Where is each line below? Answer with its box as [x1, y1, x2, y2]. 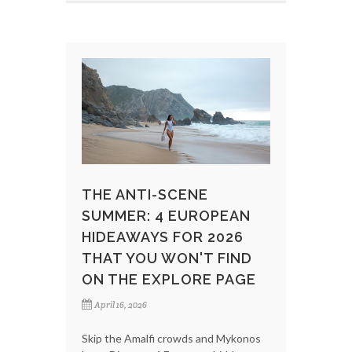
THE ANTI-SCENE [82, 186, 208, 203]
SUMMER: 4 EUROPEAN [82, 207, 251, 225]
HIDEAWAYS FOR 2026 [82, 229, 244, 246]
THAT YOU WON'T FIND [82, 250, 252, 267]
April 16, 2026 [94, 299, 147, 311]
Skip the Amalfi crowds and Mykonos [82, 332, 261, 346]
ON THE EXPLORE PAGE [82, 271, 256, 288]
